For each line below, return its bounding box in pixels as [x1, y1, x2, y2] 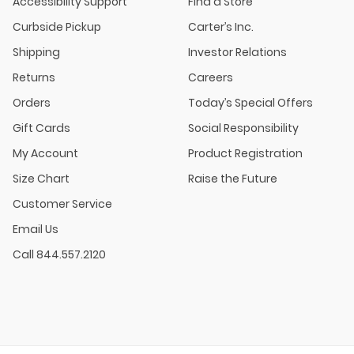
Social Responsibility [188, 119, 299, 136]
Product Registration [188, 145, 303, 161]
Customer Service [13, 195, 112, 212]
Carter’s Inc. [188, 18, 254, 35]
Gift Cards [13, 119, 70, 136]
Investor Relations [188, 43, 287, 60]
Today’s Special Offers [188, 94, 313, 111]
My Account [13, 145, 78, 161]
